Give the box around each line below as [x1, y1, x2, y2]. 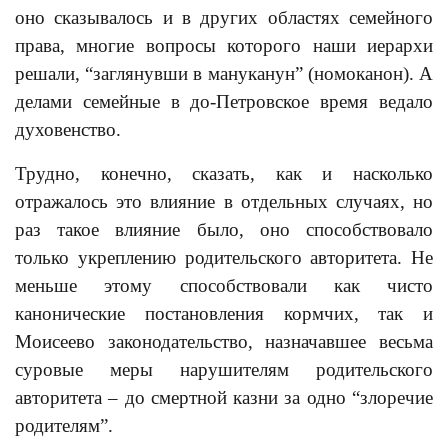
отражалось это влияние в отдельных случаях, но [15, 191, 433, 212]
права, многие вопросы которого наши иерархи [15, 35, 433, 56]
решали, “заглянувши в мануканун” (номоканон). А [15, 63, 433, 84]
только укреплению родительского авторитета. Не [15, 247, 433, 268]
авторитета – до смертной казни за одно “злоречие [15, 387, 433, 408]
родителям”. [15, 415, 113, 436]
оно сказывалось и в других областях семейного [15, 7, 433, 28]
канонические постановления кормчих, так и [15, 303, 433, 324]
